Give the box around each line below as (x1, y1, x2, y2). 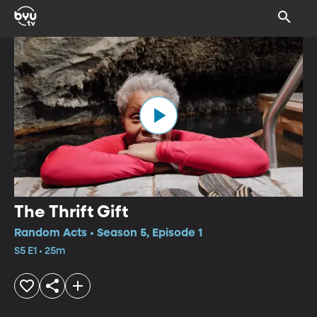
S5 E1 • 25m (14, 246, 65, 256)
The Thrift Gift (14, 203, 128, 221)
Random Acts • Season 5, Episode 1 (14, 227, 202, 239)
